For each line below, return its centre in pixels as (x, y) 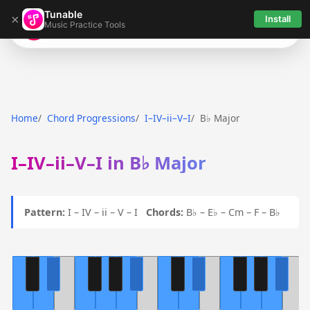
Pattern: (45, 212)
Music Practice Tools (85, 24)
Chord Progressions (91, 118)
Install (278, 19)
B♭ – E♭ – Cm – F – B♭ (232, 212)
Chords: (165, 212)
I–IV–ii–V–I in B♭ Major (109, 163)
